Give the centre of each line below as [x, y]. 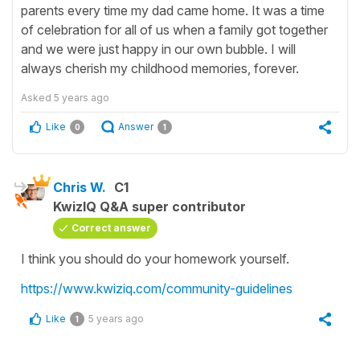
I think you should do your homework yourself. [155, 258]
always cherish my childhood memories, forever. [160, 68]
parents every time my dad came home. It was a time [173, 10]
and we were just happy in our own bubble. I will [158, 49]
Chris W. [80, 187]
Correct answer [111, 227]
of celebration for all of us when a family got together [174, 29]
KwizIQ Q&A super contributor [149, 206]
